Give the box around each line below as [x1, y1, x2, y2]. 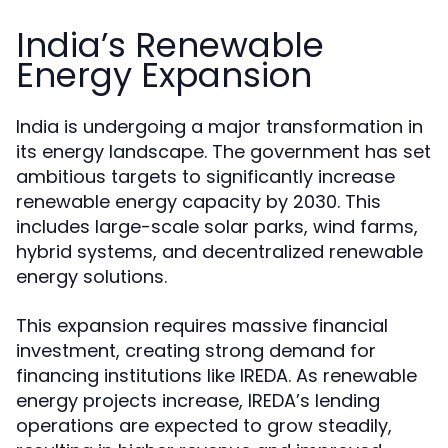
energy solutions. [16, 264, 167, 290]
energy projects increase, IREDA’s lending [16, 388, 380, 414]
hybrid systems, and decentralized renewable [16, 239, 423, 265]
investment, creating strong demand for [16, 338, 376, 364]
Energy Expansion [16, 51, 312, 100]
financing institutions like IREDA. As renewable [16, 363, 417, 389]
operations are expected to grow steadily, [16, 413, 392, 439]
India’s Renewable [16, 21, 324, 70]
